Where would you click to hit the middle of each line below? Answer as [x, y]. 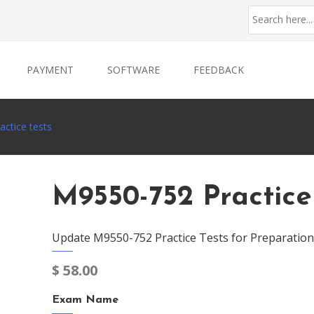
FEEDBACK [219, 70]
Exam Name [85, 300]
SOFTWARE [134, 70]
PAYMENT [50, 70]
